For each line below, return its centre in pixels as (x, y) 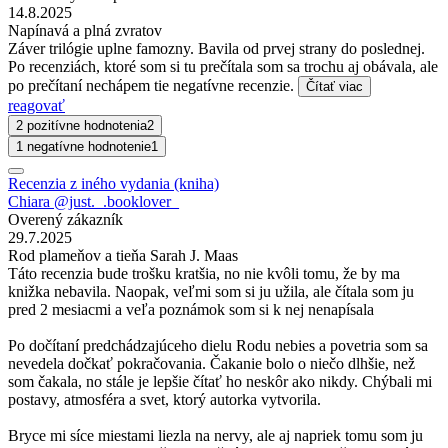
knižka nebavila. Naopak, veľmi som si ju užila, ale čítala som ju (211, 291)
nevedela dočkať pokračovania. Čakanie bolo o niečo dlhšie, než (211, 363)
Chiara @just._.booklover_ (93, 201)
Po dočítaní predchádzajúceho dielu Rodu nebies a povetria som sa (218, 345)
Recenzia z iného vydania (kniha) (113, 183)
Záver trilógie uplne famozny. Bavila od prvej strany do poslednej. (216, 48)
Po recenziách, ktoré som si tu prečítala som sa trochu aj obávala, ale (223, 66)
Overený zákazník (65, 219)
